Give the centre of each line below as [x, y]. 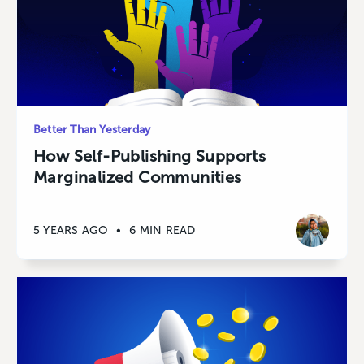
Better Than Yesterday [92, 130]
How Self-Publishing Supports [150, 156]
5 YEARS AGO [71, 230]
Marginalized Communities [138, 178]
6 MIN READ [162, 230]
